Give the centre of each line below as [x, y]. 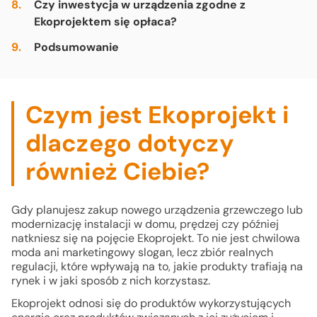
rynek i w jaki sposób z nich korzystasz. [112, 281]
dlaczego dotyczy [130, 143]
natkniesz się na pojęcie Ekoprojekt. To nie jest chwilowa [156, 238]
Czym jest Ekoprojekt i [157, 115]
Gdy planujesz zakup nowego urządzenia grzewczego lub [157, 210]
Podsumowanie [76, 47]
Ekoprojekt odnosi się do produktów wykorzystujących [151, 303]
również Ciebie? [118, 172]
